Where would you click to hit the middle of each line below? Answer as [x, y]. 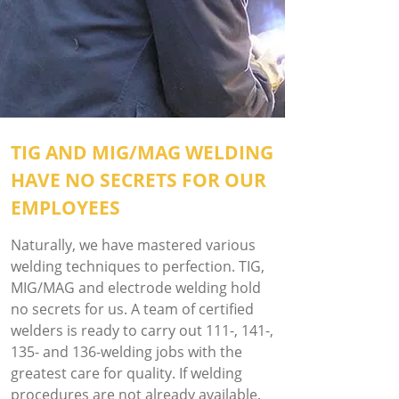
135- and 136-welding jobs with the [126, 352]
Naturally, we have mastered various [133, 245]
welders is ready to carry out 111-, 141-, [142, 330]
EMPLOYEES [65, 208]
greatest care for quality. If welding [126, 373]
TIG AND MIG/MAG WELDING [142, 152]
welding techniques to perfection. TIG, [138, 266]
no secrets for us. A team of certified [132, 309]
